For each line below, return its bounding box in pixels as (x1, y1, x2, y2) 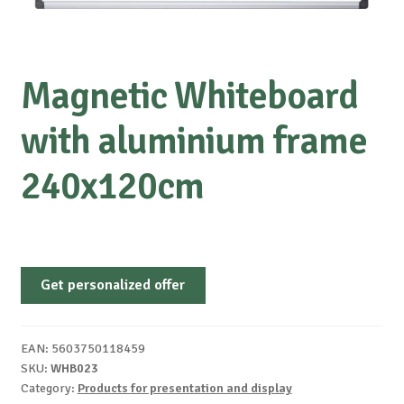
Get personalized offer (41, 276, 186, 295)
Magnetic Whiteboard (20, 73, 358, 120)
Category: (20, 381, 78, 397)
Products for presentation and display (77, 381, 292, 397)
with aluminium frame (20, 118, 367, 165)
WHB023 (50, 361, 98, 377)
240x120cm (20, 163, 204, 210)
